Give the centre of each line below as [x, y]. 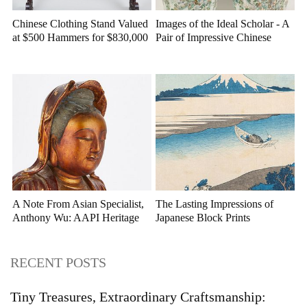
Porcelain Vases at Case [207, 51]
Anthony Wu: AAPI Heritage [76, 218]
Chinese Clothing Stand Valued [80, 24]
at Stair [27, 51]
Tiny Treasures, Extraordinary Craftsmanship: [138, 297]
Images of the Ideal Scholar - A [222, 24]
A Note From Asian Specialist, [78, 204]
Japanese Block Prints [203, 218]
